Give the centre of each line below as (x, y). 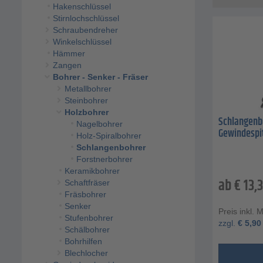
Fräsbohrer (85, 195)
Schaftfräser (87, 183)
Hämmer (69, 54)
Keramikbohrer (92, 171)
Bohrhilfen (83, 242)
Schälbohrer (87, 230)
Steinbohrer (86, 101)
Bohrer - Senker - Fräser (100, 77)
